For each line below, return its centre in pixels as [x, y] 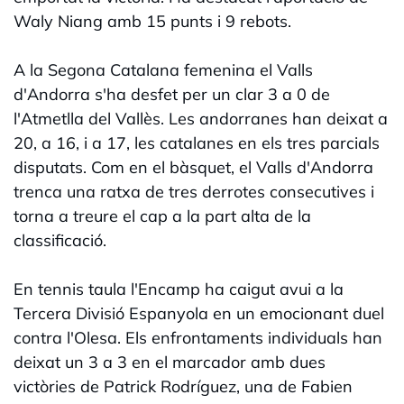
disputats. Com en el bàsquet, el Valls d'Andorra [193, 168]
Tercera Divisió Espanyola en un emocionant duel [199, 314]
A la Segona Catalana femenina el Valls [163, 70]
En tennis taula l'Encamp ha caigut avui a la [179, 289]
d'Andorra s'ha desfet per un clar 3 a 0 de [172, 95]
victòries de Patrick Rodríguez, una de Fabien [183, 387]
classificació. [60, 241]
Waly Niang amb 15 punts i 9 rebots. [152, 22]
